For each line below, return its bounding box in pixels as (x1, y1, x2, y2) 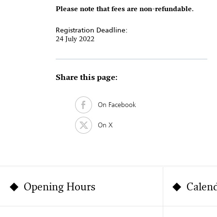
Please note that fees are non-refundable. (55, 5, 194, 13)
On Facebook (92, 99, 136, 110)
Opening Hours (24, 182, 95, 193)
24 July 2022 (55, 36, 94, 44)
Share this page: (55, 74, 118, 82)
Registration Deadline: (55, 25, 128, 36)
